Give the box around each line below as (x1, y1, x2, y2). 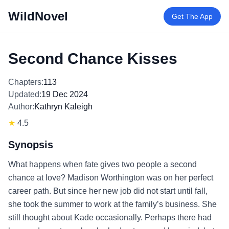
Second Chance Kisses (8, 50, 177, 67)
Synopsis (8, 139, 53, 150)
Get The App (172, 12, 213, 20)
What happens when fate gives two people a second (8, 160, 197, 169)
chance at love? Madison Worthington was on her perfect (8, 173, 213, 182)
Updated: (8, 90, 41, 99)
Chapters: (8, 78, 43, 86)
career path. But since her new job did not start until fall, (8, 187, 208, 195)
